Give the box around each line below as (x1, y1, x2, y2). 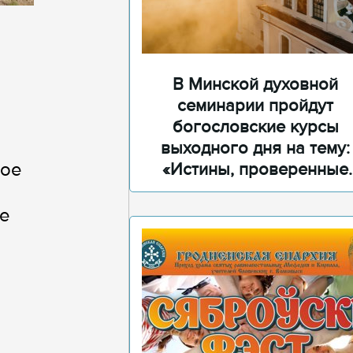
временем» (211, 180, 299, 202)
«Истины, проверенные (162, 159, 348, 180)
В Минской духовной (173, 74, 338, 95)
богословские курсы (172, 117, 339, 138)
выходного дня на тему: (161, 138, 350, 159)
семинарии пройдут (177, 95, 333, 117)
